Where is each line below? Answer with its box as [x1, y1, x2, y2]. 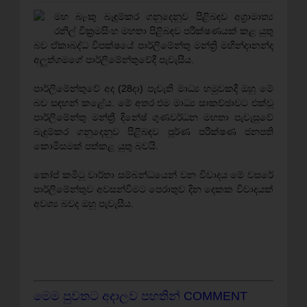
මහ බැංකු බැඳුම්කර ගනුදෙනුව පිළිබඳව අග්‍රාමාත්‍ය [54, 11, 273, 22]
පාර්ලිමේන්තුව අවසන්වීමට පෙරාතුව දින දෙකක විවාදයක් [34, 184, 273, 195]
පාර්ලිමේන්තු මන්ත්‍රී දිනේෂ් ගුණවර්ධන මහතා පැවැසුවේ [34, 112, 273, 123]
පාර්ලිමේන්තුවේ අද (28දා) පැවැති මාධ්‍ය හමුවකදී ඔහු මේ [34, 83, 273, 94]
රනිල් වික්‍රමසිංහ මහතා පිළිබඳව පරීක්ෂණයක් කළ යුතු [54, 25, 273, 36]
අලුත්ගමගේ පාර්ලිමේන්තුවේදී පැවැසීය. [34, 54, 194, 65]
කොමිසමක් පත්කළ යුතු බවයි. [34, 140, 158, 151]
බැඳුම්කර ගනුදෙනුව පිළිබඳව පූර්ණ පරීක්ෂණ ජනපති [34, 126, 273, 137]
